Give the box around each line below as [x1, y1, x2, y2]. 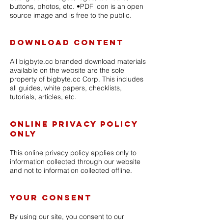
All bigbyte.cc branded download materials [10, 57, 146, 66]
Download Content [10, 37, 124, 47]
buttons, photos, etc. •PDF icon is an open [10, 2, 143, 11]
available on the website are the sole [10, 66, 124, 75]
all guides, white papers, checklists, [10, 83, 122, 92]
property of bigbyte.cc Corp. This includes [10, 75, 143, 83]
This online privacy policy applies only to [10, 148, 137, 157]
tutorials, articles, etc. [10, 92, 77, 101]
